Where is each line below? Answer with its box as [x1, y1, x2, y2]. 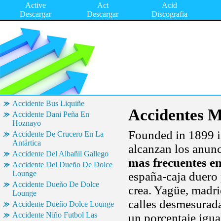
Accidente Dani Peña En [12, 110, 89, 118]
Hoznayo [12, 119, 41, 127]
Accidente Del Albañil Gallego [12, 149, 109, 158]
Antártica [12, 139, 41, 147]
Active [25, 1, 46, 9]
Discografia [151, 10, 187, 18]
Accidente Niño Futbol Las [12, 211, 97, 219]
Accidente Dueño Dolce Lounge [12, 200, 114, 208]
